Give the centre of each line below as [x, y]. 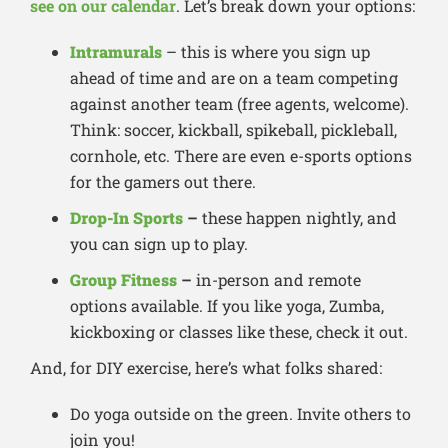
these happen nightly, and [297, 218]
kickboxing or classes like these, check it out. [239, 332]
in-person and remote [276, 280]
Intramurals [116, 52]
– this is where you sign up [266, 52]
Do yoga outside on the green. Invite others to [240, 414]
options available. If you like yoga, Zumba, [227, 306]
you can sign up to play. [159, 244]
